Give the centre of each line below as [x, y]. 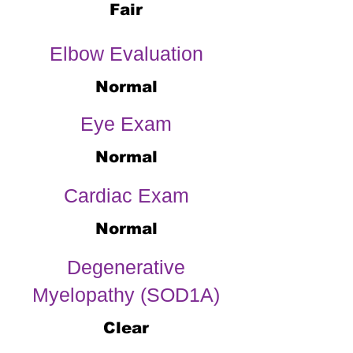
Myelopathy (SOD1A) [126, 295]
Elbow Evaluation [126, 54]
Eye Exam [126, 124]
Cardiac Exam [126, 195]
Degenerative [126, 267]
